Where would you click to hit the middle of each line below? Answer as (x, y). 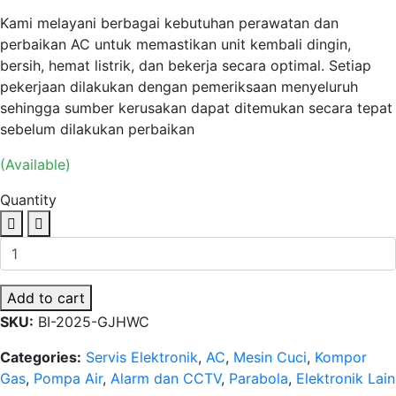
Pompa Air (68, 378)
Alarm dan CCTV (166, 378)
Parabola (259, 378)
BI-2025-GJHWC (94, 321)
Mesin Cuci (270, 357)
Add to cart (46, 297)
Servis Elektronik (142, 357)
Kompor (341, 357)
